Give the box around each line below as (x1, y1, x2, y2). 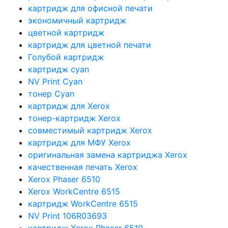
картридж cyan (28, 64, 89, 74)
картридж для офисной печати (28, 3, 153, 13)
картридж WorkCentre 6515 (28, 198, 138, 209)
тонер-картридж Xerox (28, 112, 121, 123)
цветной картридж (28, 27, 104, 38)
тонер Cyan (28, 88, 74, 99)
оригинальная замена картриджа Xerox (28, 149, 187, 160)
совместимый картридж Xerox (28, 125, 152, 135)
